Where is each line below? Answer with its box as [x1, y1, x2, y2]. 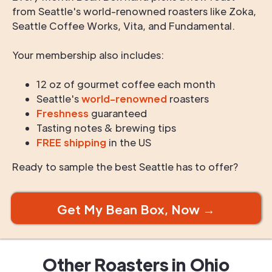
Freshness [36, 107, 89, 120]
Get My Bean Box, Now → [57, 202, 215, 217]
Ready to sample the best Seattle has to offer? [12, 160, 239, 173]
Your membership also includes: [12, 49, 164, 61]
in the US [106, 136, 151, 149]
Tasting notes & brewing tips [36, 121, 176, 134]
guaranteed [89, 107, 147, 120]
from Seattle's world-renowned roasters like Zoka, [12, 5, 256, 18]
